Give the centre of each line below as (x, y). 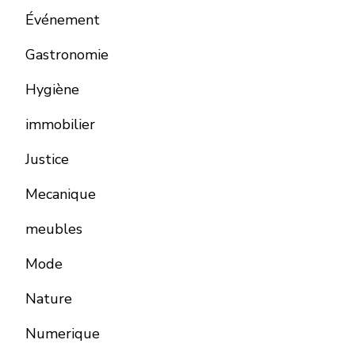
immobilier (60, 125)
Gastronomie (67, 55)
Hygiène (52, 90)
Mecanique (61, 195)
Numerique (63, 334)
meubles (54, 229)
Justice (47, 160)
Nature (49, 299)
